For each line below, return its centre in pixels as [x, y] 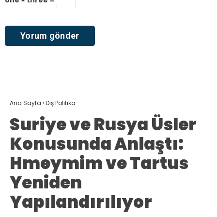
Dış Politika [61, 103]
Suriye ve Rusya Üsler [103, 124]
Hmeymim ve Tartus [99, 163]
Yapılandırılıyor [81, 202]
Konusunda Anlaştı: [97, 144]
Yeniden [46, 182]
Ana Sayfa [25, 103]
